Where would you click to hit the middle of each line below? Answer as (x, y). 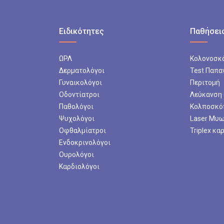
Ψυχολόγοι (77, 118)
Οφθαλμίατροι (82, 130)
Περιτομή (205, 82)
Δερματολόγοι (82, 70)
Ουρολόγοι (76, 154)
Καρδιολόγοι (79, 166)
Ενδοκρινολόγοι (85, 142)
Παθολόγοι (76, 106)
